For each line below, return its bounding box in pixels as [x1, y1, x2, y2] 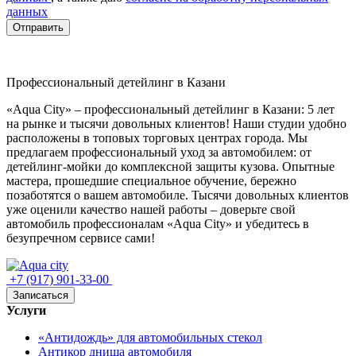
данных [6, 4, 48, 18]
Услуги [6, 303, 46, 317]
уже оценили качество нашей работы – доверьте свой [6, 202, 296, 216]
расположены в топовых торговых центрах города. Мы [6, 130, 308, 145]
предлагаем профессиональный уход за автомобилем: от [6, 145, 311, 159]
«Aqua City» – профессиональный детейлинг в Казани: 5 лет [6, 102, 335, 116]
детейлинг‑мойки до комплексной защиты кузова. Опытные [6, 159, 335, 173]
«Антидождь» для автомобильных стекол [38, 330, 262, 344]
